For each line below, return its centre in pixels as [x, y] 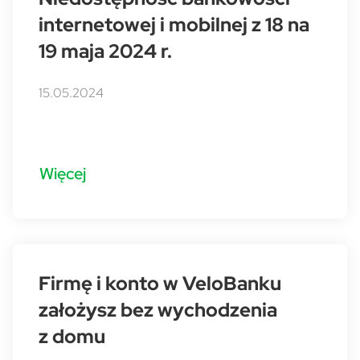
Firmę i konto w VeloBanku [160, 283]
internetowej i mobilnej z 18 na [174, 25]
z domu [72, 336]
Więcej [63, 173]
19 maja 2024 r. [105, 51]
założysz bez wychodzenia [158, 310]
